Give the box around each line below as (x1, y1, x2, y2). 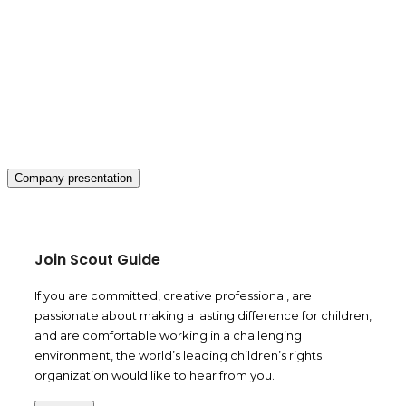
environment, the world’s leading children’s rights (34, 347, 322, 362)
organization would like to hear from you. (34, 367, 275, 382)
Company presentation (14, 170, 132, 185)
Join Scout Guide (34, 248, 160, 270)
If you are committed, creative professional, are (34, 287, 312, 303)
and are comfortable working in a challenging (34, 327, 302, 343)
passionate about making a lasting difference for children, (34, 307, 372, 323)
